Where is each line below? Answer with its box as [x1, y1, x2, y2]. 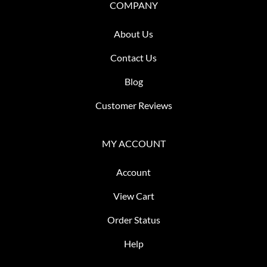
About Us [114, 27, 153, 39]
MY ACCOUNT [101, 137, 166, 149]
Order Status [107, 213, 160, 225]
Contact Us [110, 51, 157, 63]
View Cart [113, 190, 154, 201]
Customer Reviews [95, 99, 172, 111]
